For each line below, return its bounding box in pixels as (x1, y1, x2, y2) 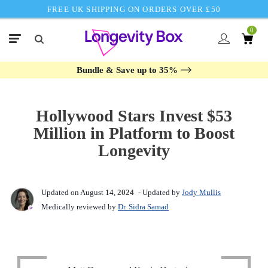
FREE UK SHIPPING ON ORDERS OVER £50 (47, 5, 221, 14)
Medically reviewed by (41, 202, 118, 212)
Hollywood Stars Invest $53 (36, 106, 232, 126)
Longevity (98, 141, 170, 160)
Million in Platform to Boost (33, 124, 234, 143)
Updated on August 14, (41, 188, 115, 197)
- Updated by (138, 188, 182, 197)
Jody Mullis (182, 188, 221, 197)
